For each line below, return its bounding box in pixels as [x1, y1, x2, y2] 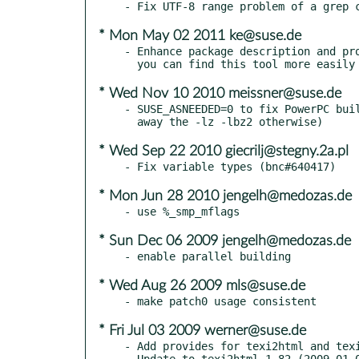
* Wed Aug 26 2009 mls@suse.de [99, 278, 305, 293]
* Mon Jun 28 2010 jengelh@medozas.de [99, 188, 352, 204]
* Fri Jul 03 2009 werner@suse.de [99, 323, 306, 338]
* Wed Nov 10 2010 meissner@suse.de [99, 86, 341, 101]
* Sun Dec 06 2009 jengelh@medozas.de [99, 233, 351, 248]
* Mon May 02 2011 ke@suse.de [99, 28, 301, 43]
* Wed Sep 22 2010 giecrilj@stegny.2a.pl [99, 143, 349, 159]
